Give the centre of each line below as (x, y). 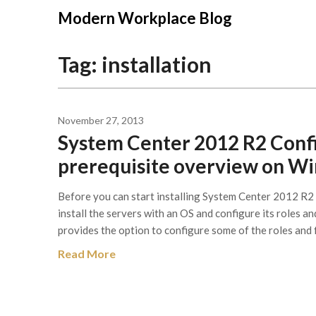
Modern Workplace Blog (145, 18)
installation (157, 64)
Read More (87, 254)
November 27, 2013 (101, 120)
